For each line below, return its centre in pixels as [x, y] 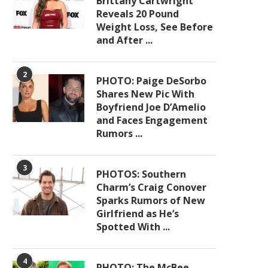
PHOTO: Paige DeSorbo [151, 81]
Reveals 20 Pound [138, 14]
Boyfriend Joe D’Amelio [151, 107]
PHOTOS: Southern [141, 174]
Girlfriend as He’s [138, 214]
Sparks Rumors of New [151, 200]
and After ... [124, 40]
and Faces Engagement [152, 120]
